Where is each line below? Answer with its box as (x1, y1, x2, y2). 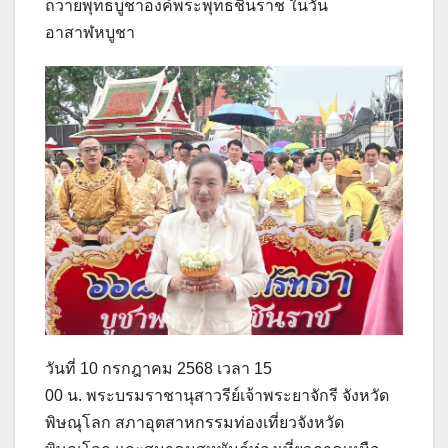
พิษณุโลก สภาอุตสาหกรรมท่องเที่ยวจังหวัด (45, 413, 344, 431)
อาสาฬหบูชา (45, 23, 135, 41)
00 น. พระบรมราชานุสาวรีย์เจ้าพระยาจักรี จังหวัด (45, 386, 389, 404)
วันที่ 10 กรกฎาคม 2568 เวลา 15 (45, 359, 272, 377)
